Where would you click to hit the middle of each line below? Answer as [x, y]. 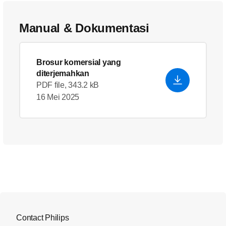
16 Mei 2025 [58, 97]
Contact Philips [43, 218]
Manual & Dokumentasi [84, 28]
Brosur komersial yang [79, 62]
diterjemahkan [63, 73]
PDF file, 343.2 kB [68, 85]
